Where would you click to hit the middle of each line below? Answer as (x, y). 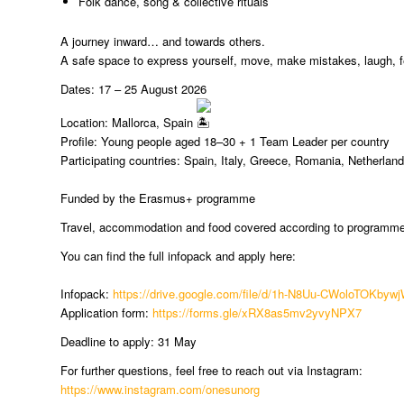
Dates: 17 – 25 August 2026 (133, 89)
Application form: (106, 313)
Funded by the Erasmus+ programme (158, 198)
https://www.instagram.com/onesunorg (160, 390)
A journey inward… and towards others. (163, 41)
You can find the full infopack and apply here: (178, 256)
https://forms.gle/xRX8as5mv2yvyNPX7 (257, 313)
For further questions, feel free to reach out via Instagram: (211, 371)
